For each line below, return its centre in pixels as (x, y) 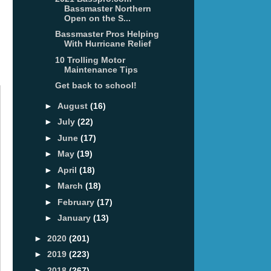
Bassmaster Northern (107, 8)
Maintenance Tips (101, 69)
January (75, 218)
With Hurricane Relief (107, 44)
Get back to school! (96, 86)
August (73, 106)
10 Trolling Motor (90, 60)
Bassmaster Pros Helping (107, 34)
